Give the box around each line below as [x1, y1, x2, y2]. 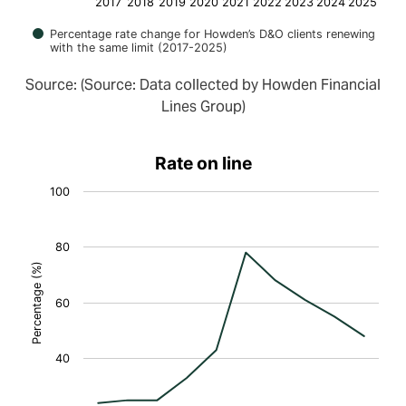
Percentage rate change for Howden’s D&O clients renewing [50, 27, 375, 42]
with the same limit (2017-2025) [50, 41, 227, 55]
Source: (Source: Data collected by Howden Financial [25, 75, 381, 95]
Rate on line [154, 152, 252, 175]
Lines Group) [160, 97, 246, 117]
